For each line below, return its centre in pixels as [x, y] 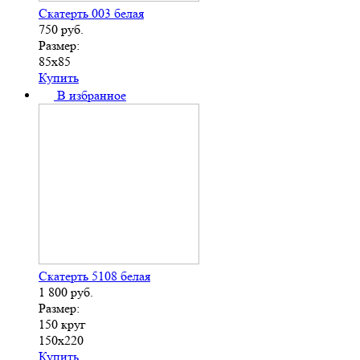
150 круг [62, 324]
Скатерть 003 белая [91, 13]
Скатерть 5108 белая [94, 276]
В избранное [92, 95]
